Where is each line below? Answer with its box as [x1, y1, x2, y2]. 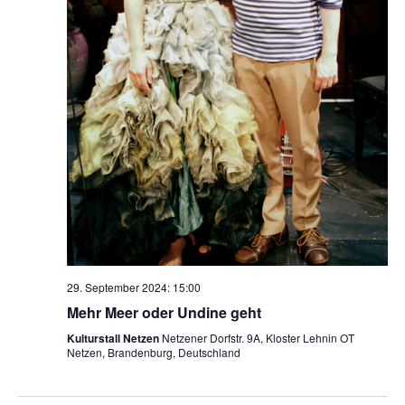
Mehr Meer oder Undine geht [66, 301, 261, 323]
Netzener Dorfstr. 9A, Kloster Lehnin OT [161, 329, 354, 345]
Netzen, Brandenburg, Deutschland [66, 344, 240, 360]
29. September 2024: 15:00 [66, 278, 201, 295]
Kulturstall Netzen [66, 329, 162, 346]
